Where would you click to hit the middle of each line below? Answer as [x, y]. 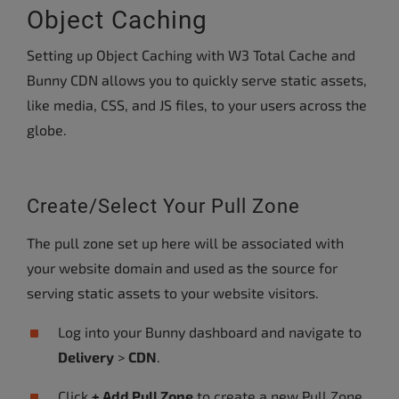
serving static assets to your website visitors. [173, 293]
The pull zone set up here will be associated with [185, 243]
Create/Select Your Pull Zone [163, 206]
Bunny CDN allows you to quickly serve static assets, [197, 80]
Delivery [86, 357]
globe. [47, 130]
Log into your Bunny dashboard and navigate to [210, 332]
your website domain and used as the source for [182, 268]
